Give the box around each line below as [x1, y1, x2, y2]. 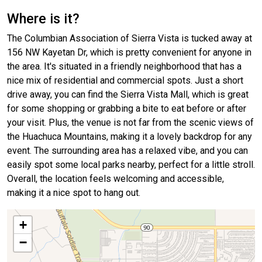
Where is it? [7, 11, 80, 27]
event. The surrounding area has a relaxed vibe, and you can [7, 145, 248, 157]
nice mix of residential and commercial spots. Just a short [7, 75, 243, 87]
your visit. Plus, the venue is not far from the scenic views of [7, 117, 254, 129]
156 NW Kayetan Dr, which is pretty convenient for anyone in [7, 47, 251, 58]
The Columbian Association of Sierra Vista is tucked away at [7, 33, 252, 44]
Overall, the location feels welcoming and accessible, [7, 173, 224, 185]
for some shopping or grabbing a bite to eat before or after [7, 103, 246, 115]
